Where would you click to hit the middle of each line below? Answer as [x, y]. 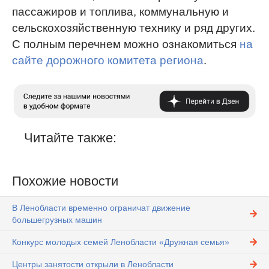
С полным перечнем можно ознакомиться [126, 44]
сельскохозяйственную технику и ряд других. [134, 28]
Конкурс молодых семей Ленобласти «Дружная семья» [121, 242]
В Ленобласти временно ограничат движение [101, 208]
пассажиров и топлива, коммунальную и [120, 12]
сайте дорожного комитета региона [108, 60]
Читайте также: [70, 138]
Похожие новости [65, 181]
